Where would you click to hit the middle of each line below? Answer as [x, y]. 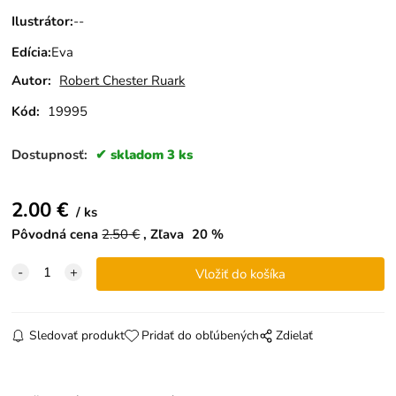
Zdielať [294, 336]
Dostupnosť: [52, 154]
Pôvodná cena [55, 235]
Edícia [30, 53]
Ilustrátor [41, 22]
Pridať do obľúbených [200, 336]
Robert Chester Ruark [122, 80]
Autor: [32, 80]
